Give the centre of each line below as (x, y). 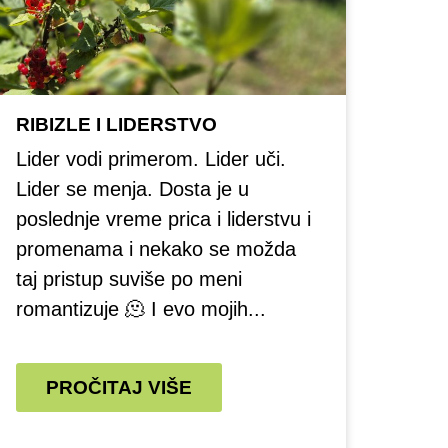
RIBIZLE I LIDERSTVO (116, 124)
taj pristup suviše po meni (129, 279)
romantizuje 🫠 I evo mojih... (141, 309)
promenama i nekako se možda (156, 249)
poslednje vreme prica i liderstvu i (163, 219)
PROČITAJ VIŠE (119, 387)
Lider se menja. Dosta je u (132, 189)
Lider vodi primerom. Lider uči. (151, 159)
